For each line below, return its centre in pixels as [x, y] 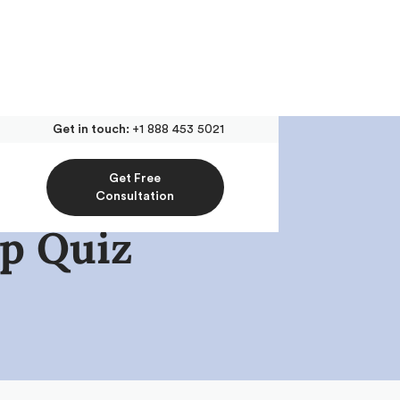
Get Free [135, 178]
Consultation [135, 196]
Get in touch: [93, 129]
